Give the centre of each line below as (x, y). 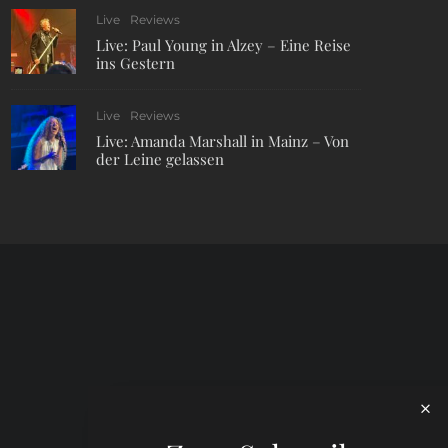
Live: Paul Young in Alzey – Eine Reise (223, 45)
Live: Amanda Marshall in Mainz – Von (222, 141)
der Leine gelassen (160, 159)
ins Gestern (135, 63)
